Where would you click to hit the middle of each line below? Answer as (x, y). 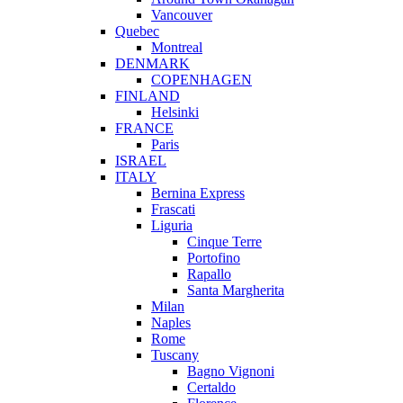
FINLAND (148, 95)
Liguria (172, 225)
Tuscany (175, 354)
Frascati (173, 209)
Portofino (214, 257)
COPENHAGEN (201, 79)
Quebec (137, 31)
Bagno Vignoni (231, 371)
